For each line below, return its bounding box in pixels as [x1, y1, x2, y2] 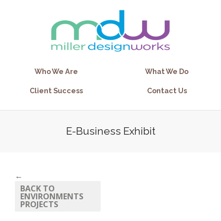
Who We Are [35, 67, 78, 75]
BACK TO [20, 183, 55, 194]
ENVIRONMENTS [20, 191, 83, 202]
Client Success [30, 86, 83, 95]
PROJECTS [20, 199, 58, 210]
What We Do [145, 67, 188, 75]
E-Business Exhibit [66, 125, 155, 137]
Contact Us [147, 86, 187, 95]
